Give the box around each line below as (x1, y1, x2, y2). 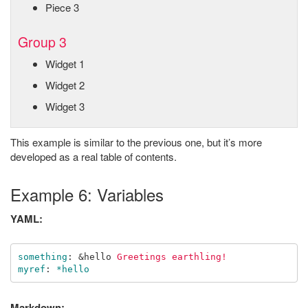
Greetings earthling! (116, 251, 227, 262)
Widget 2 (45, 78, 85, 92)
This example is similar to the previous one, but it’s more (10, 135, 262, 149)
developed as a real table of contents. (10, 149, 177, 164)
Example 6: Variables (10, 182, 164, 206)
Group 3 (18, 32, 67, 52)
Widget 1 (45, 56, 85, 71)
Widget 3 (45, 99, 85, 113)
